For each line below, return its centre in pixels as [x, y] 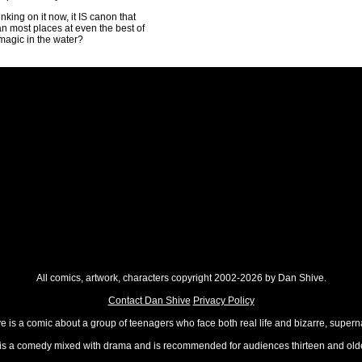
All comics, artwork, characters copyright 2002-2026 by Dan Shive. [181, 278]
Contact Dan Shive [149, 301]
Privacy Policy [223, 301]
